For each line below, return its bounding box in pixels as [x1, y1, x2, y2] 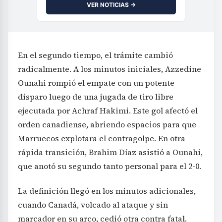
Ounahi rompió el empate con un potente [18, 77, 174, 88]
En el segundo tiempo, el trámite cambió [18, 50, 173, 60]
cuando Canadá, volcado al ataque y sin [18, 199, 168, 210]
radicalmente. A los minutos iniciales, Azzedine [18, 63, 201, 74]
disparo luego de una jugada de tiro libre [18, 91, 173, 102]
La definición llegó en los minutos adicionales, [18, 185, 196, 196]
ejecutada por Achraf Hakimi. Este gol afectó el [18, 105, 198, 116]
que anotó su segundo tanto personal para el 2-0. [18, 161, 201, 171]
